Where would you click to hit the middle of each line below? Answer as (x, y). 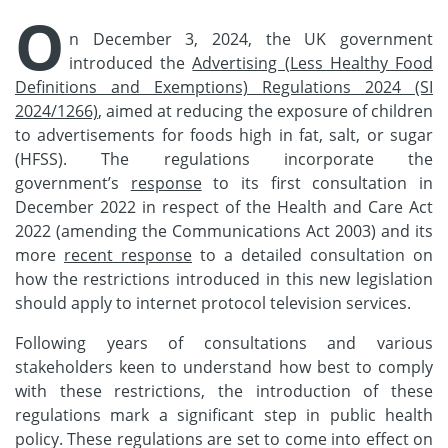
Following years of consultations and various (224, 342)
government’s (73, 182)
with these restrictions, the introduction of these (224, 390)
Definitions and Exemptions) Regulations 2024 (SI (224, 86)
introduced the (131, 62)
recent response (128, 254)
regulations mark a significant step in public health (224, 414)
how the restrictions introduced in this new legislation (224, 278)
